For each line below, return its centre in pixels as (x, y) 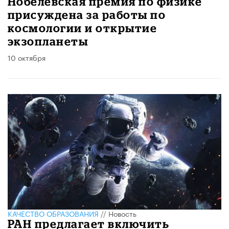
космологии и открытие (83, 28)
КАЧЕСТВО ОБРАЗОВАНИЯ (53, 213)
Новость (122, 213)
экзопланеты (48, 41)
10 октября (27, 58)
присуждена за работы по (87, 15)
